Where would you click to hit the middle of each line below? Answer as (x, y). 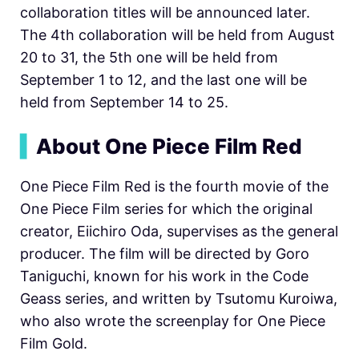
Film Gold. (54, 343)
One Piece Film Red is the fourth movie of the (174, 186)
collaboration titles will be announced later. (165, 12)
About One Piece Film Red (169, 146)
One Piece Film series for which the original (166, 208)
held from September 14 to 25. (124, 102)
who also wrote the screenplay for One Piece (173, 321)
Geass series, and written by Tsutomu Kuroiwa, (179, 298)
